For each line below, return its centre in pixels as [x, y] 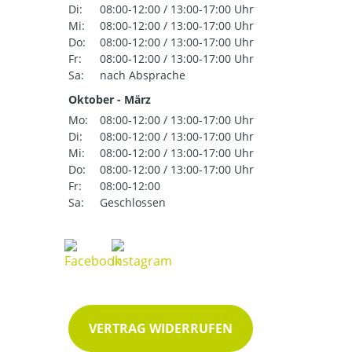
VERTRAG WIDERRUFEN [161, 329]
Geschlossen [133, 203]
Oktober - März [110, 100]
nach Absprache [143, 75]
